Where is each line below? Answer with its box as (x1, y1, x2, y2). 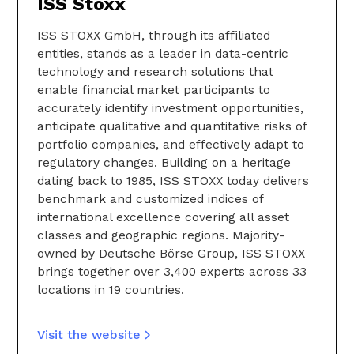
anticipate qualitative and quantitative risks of (37, 119, 307, 134)
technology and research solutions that (37, 64, 273, 80)
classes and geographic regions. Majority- (37, 228, 284, 243)
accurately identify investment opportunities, (37, 100, 303, 116)
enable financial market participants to (37, 82, 270, 98)
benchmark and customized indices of (37, 191, 263, 207)
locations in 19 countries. (37, 282, 184, 298)
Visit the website (37, 327, 141, 343)
